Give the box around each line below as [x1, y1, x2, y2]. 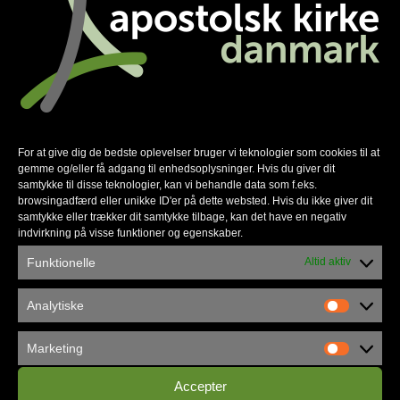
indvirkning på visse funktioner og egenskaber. [18, 226, 243, 239]
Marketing [27, 340, 83, 355]
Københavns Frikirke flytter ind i [45, 287, 265, 308]
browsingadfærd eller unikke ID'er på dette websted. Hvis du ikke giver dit [18, 194, 372, 207]
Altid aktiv [304, 255, 351, 268]
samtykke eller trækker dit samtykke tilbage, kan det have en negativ [18, 210, 346, 223]
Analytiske [27, 297, 84, 312]
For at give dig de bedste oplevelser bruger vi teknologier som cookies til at [18, 146, 379, 159]
